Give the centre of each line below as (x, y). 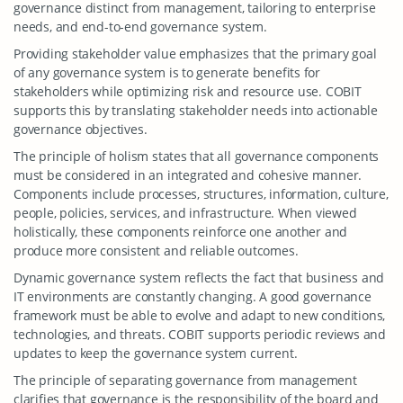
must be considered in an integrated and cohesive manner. (188, 175)
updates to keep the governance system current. (156, 353)
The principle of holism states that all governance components (197, 156)
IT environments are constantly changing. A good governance (193, 296)
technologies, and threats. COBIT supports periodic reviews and (200, 334)
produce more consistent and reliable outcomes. (156, 251)
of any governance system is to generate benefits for (167, 72)
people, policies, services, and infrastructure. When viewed (185, 213)
